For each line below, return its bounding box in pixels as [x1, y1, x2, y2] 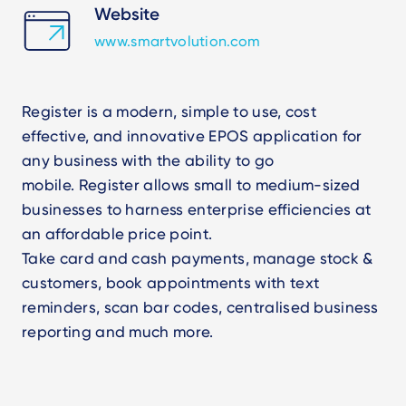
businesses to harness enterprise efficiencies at [22, 199, 372, 218]
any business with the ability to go [22, 150, 275, 169]
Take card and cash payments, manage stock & [22, 248, 373, 267]
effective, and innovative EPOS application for [22, 126, 362, 145]
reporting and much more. [22, 322, 214, 341]
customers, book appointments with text [22, 273, 320, 292]
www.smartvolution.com [94, 32, 261, 50]
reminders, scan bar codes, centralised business [22, 297, 379, 316]
